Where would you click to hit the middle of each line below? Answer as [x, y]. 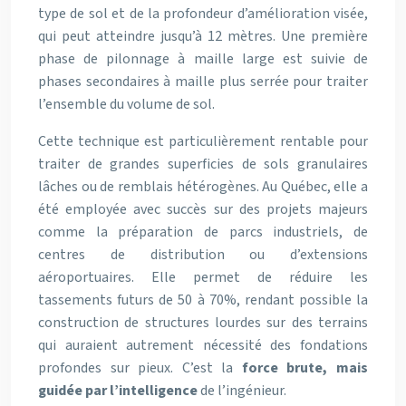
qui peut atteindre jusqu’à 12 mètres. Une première [203, 36]
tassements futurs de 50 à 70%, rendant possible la [203, 300]
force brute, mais [305, 368]
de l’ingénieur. [242, 391]
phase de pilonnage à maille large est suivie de [203, 59]
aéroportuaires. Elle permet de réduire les [203, 277]
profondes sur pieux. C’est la [140, 368]
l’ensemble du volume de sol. [126, 104]
